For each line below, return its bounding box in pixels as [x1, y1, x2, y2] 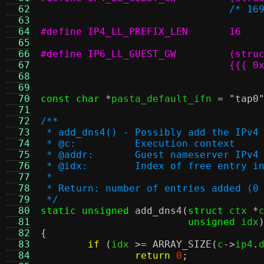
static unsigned [41, 205, 129, 216]
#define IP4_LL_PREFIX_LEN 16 [229, 26, 241, 37]
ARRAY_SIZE [153, 239, 212, 250]
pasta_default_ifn [111, 93, 217, 104]
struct [188, 205, 223, 216]
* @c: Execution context [135, 138, 235, 149]
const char [41, 93, 100, 104]
